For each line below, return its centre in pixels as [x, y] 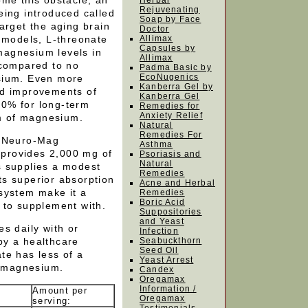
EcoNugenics [169, 77]
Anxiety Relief [171, 115]
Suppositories [171, 212]
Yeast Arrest [167, 260]
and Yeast [162, 221]
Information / [168, 289]
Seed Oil [159, 250]
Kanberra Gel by [176, 87]
